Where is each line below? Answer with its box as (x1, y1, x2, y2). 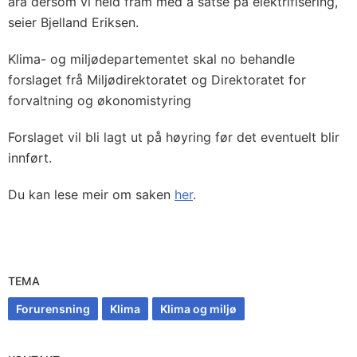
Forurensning (16, 302, 90, 316)
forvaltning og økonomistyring (8, 92, 191, 108)
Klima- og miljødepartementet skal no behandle (8, 51, 295, 67)
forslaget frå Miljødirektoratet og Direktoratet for (8, 72, 306, 88)
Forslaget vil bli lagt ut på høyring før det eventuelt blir (8, 129, 339, 145)
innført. (8, 150, 52, 166)
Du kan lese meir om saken (8, 186, 175, 202)
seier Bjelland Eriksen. (8, 14, 139, 30)
